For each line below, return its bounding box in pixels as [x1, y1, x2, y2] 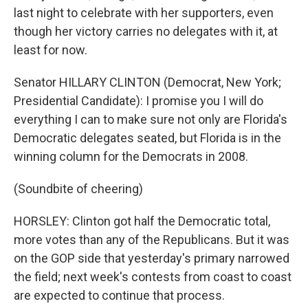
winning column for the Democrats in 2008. [14, 149, 248, 164]
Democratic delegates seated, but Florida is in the [14, 131, 281, 145]
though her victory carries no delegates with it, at [14, 24, 278, 38]
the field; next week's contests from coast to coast [14, 269, 291, 284]
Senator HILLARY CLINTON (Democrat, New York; [14, 75, 281, 89]
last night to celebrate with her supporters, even [14, 5, 274, 20]
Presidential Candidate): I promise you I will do [14, 93, 263, 108]
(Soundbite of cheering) [14, 181, 143, 196]
